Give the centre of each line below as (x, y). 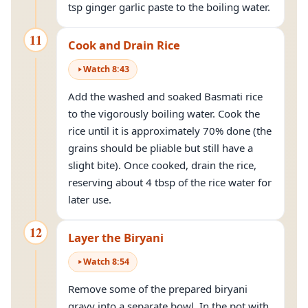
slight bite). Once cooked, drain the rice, (162, 165)
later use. (90, 199)
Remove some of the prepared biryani (158, 289)
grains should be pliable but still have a (161, 148)
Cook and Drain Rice (124, 45)
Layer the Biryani (116, 238)
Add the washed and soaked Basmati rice (165, 96)
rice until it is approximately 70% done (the (170, 131)
